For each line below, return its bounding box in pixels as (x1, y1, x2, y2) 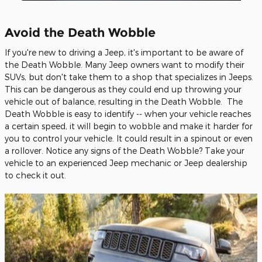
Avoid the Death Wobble (5, 25, 156, 40)
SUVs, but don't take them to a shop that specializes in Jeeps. (5, 72, 253, 82)
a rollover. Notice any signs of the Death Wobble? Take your (5, 146, 244, 156)
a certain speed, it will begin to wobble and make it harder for (5, 121, 253, 131)
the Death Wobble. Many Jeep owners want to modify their (5, 60, 244, 70)
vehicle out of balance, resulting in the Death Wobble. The (5, 96, 243, 106)
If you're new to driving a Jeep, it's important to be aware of (5, 47, 243, 57)
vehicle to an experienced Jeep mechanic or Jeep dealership (5, 158, 247, 168)
